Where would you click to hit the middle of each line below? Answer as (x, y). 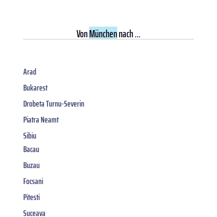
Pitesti (31, 197)
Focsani (33, 181)
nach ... (129, 34)
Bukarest (35, 88)
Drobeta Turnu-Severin (54, 104)
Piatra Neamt (41, 120)
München (103, 34)
